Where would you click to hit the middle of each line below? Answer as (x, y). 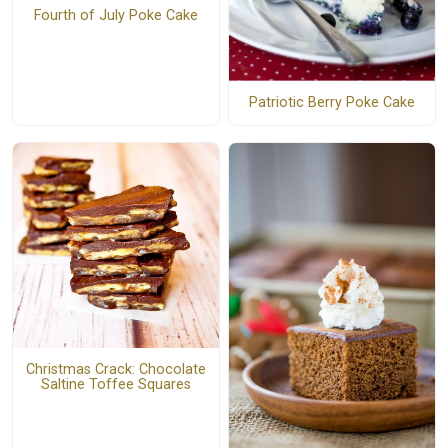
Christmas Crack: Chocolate (115, 370)
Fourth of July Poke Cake (115, 16)
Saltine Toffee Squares (115, 385)
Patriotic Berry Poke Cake (331, 103)
